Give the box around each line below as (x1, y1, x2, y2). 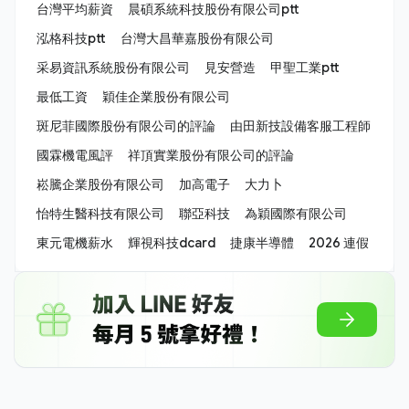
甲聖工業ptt (270, 59, 340, 76)
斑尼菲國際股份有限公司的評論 (37, 118, 215, 134)
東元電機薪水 (37, 235, 113, 251)
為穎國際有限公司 (245, 205, 347, 222)
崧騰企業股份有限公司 (37, 176, 164, 193)
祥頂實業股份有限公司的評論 (128, 147, 294, 163)
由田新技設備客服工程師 (230, 118, 371, 134)
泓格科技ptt (37, 30, 106, 47)
